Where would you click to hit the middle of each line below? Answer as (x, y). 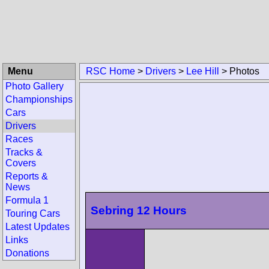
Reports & (27, 176)
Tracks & (24, 152)
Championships (39, 99)
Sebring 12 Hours (139, 210)
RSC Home (110, 71)
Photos (244, 71)
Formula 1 (27, 200)
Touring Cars (33, 213)
